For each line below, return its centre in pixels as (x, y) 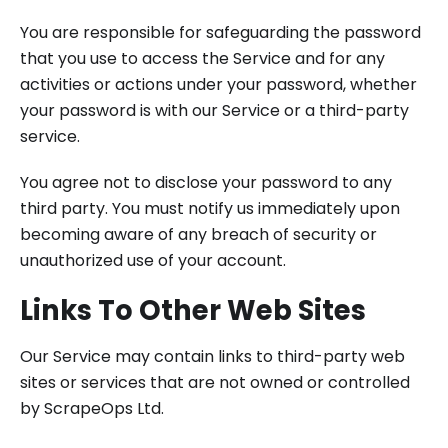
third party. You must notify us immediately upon (210, 208)
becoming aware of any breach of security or (198, 234)
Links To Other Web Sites (193, 310)
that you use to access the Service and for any (202, 58)
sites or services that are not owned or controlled (215, 382)
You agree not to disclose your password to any (206, 182)
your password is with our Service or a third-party (214, 110)
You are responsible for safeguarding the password (220, 32)
